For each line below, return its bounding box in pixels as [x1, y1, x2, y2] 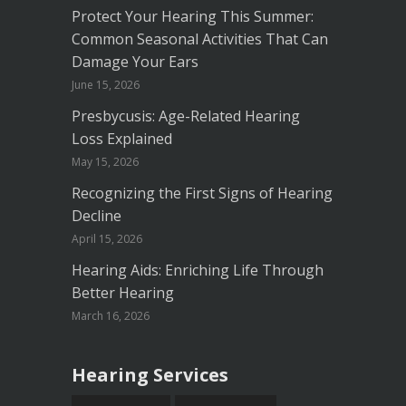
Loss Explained [72, 129, 172, 150]
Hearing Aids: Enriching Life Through [72, 260, 324, 281]
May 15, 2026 [72, 154, 139, 170]
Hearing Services [72, 362, 228, 388]
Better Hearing [72, 283, 174, 304]
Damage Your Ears [72, 52, 198, 72]
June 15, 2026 [72, 77, 140, 93]
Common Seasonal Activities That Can [72, 29, 328, 50]
